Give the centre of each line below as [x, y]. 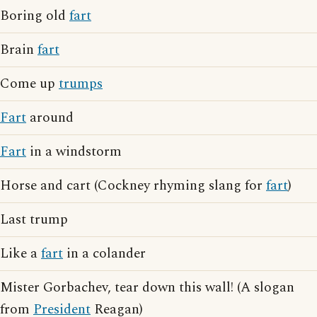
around [50, 118]
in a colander [104, 254]
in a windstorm [74, 152]
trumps [81, 84]
